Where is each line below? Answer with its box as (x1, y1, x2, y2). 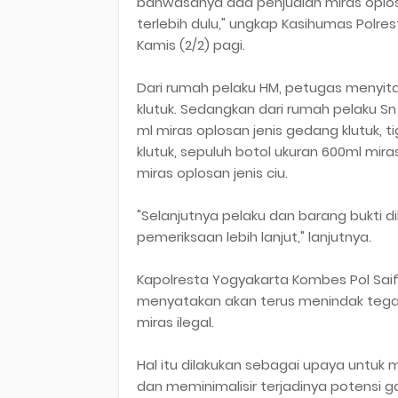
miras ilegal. (137, 313, 214, 331)
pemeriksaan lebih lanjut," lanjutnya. (137, 227, 371, 246)
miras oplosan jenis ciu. (137, 163, 288, 182)
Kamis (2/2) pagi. (137, 36, 245, 54)
